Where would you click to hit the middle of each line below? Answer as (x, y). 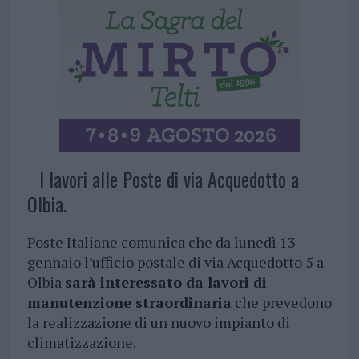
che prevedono (281, 303)
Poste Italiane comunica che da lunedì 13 (161, 242)
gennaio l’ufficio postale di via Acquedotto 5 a (175, 262)
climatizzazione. (81, 343)
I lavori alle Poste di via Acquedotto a (169, 179)
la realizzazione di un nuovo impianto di (158, 323)
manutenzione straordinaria (129, 303)
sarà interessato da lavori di (165, 282)
